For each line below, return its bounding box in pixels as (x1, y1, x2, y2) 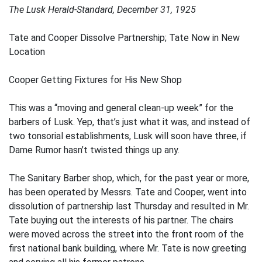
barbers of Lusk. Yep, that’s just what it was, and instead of (9, 116, 250, 127)
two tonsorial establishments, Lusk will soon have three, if (9, 130, 247, 142)
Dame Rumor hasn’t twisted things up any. (9, 144, 180, 156)
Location (9, 46, 45, 57)
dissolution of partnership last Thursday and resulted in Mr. (9, 201, 249, 212)
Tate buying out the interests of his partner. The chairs (9, 215, 233, 226)
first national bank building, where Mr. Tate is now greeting (9, 243, 246, 254)
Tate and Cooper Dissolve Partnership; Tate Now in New (9, 32, 240, 43)
